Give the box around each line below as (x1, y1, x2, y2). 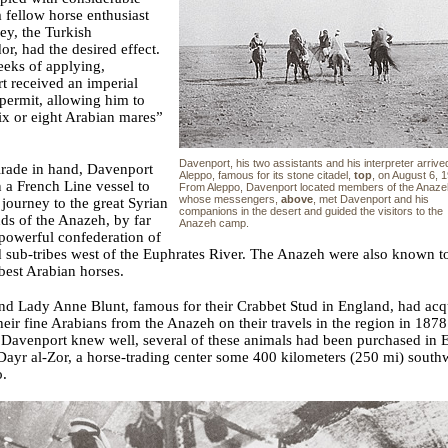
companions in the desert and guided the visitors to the (179, 204, 443, 217)
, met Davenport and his (313, 192, 429, 205)
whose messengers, (179, 192, 281, 205)
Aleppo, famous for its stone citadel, (179, 168, 354, 181)
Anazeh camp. (179, 216, 249, 229)
